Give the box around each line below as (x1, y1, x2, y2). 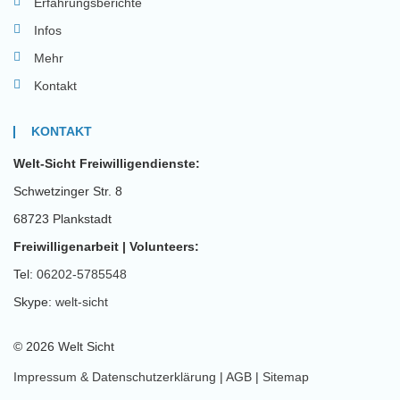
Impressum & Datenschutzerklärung (13, 370, 216, 384)
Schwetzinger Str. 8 (13, 184, 122, 198)
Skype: (13, 295, 55, 309)
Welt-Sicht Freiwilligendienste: (13, 156, 200, 171)
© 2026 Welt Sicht (13, 339, 114, 354)
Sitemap (262, 370, 309, 384)
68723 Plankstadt (13, 212, 112, 226)
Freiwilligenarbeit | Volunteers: (13, 239, 199, 254)
